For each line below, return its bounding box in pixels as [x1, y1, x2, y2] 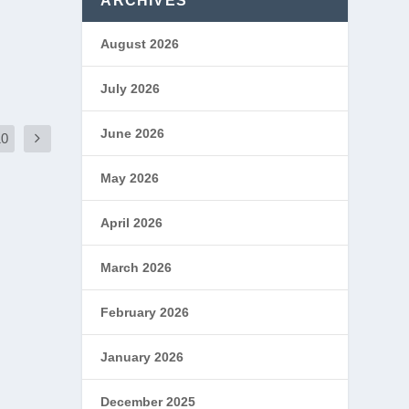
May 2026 [100, 171, 160, 185]
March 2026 [100, 260, 173, 275]
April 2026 [100, 215, 163, 230]
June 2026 [100, 126, 165, 141]
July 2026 [100, 81, 161, 96]
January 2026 [100, 350, 184, 364]
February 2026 [100, 305, 190, 320]
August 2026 [100, 37, 180, 51]
